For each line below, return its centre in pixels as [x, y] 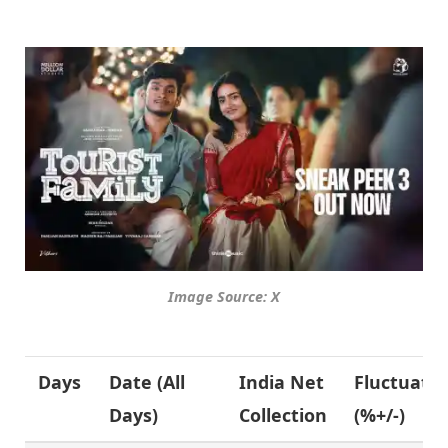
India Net [282, 381]
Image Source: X [224, 296]
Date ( [136, 381]
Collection [283, 414]
